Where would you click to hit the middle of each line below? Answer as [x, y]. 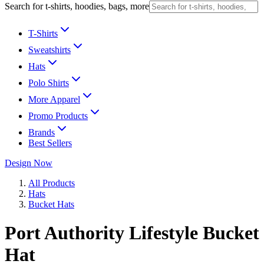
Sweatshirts [49, 50]
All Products [52, 183]
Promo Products [58, 116]
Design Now [29, 163]
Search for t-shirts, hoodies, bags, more [77, 6]
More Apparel [54, 99]
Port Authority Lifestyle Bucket [132, 233]
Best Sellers [50, 143]
